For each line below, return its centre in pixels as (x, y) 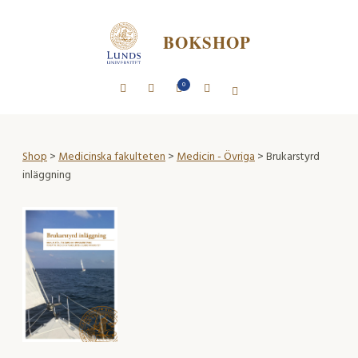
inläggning (47, 175)
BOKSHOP (207, 43)
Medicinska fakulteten (112, 157)
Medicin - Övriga (216, 157)
